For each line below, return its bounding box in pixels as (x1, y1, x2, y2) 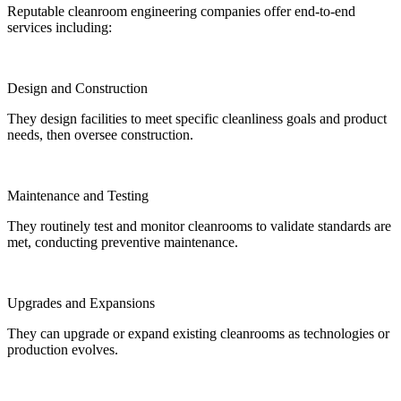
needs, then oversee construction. (7, 127, 193, 143)
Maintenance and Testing (7, 188, 149, 204)
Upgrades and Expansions (7, 295, 155, 311)
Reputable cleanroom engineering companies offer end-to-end (7, 4, 355, 20)
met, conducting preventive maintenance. (7, 235, 238, 251)
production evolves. (7, 342, 118, 358)
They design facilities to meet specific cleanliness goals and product (7, 111, 387, 127)
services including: (7, 20, 112, 36)
